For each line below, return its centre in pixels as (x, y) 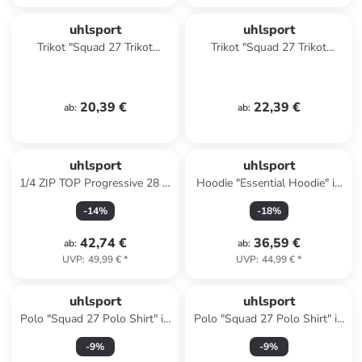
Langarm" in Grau (269, 63)
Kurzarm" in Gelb (95, 63)
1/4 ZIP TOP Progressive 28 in (95, 183)
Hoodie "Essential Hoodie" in (269, 183)
